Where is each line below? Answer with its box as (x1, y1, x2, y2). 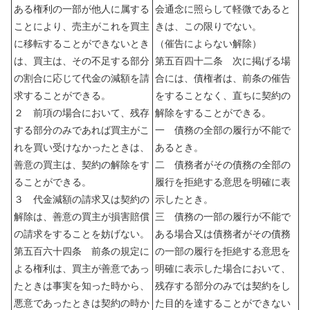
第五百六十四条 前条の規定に (14, 246, 149, 257)
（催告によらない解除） (155, 38, 262, 50)
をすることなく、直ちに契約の (155, 90, 291, 102)
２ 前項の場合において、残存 (14, 107, 149, 119)
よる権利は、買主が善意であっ (14, 263, 149, 275)
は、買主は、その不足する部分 (14, 55, 149, 67)
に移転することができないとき (14, 38, 149, 50)
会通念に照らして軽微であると (155, 3, 291, 15)
